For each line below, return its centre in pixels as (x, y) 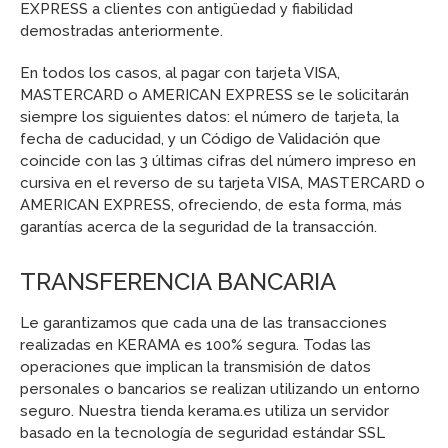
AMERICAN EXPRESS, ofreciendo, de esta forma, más (211, 205)
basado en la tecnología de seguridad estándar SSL (202, 433)
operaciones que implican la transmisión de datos (195, 367)
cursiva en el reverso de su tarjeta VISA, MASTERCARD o (222, 183)
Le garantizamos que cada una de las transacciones (203, 323)
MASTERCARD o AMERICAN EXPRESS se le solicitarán (214, 95)
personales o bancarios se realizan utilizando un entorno (220, 389)
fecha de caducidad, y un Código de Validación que (200, 139)
